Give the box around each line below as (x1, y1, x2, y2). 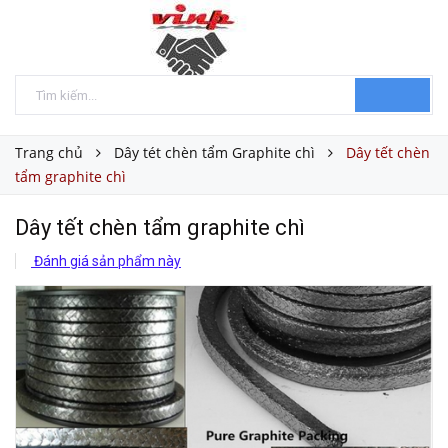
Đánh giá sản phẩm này (31, 253, 181, 269)
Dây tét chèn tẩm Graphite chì (114, 143, 315, 162)
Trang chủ (15, 143, 83, 162)
